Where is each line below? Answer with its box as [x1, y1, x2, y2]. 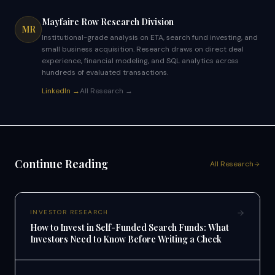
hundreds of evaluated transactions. [42, 68, 168, 77]
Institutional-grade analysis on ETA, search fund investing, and [42, 33, 258, 42]
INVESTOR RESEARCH [30, 208, 109, 216]
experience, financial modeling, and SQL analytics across [42, 56, 239, 66]
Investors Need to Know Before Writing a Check [30, 233, 222, 245]
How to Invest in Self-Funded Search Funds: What [30, 222, 229, 233]
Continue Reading [15, 157, 108, 171]
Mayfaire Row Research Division [42, 16, 174, 28]
